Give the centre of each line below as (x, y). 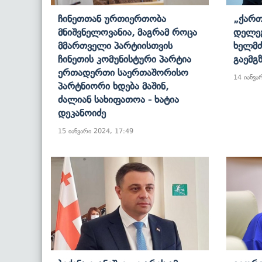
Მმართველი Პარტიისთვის (115, 45)
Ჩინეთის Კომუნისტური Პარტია (125, 59)
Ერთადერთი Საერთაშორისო (123, 72)
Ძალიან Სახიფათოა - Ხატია (118, 99)
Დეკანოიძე (82, 113)
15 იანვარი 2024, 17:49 (96, 131)
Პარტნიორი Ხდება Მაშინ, (113, 86)
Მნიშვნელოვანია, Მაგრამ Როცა (127, 32)
